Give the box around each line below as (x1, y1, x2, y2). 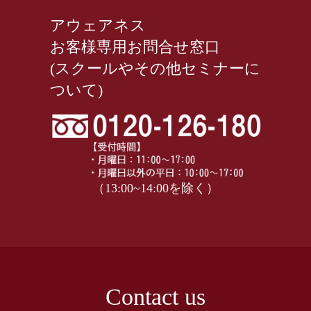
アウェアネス (49, 17, 146, 35)
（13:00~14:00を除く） (92, 180, 219, 195)
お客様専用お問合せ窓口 (49, 38, 220, 56)
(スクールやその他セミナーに (49, 60, 260, 78)
